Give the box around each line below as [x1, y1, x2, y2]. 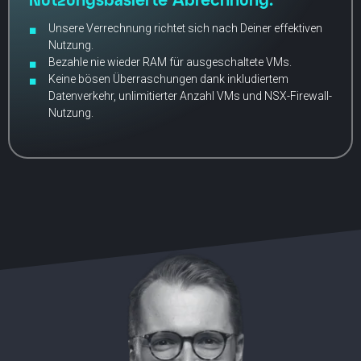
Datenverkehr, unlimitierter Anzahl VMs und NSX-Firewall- [48, 89, 332, 102]
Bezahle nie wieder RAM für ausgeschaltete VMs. [48, 55, 292, 68]
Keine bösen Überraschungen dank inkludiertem [48, 72, 288, 85]
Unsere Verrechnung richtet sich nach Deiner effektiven [48, 21, 322, 35]
